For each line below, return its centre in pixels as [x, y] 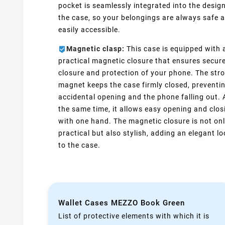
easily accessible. [89, 30]
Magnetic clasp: [95, 49]
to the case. [79, 145]
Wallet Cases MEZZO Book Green [122, 203]
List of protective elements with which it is [134, 216]
